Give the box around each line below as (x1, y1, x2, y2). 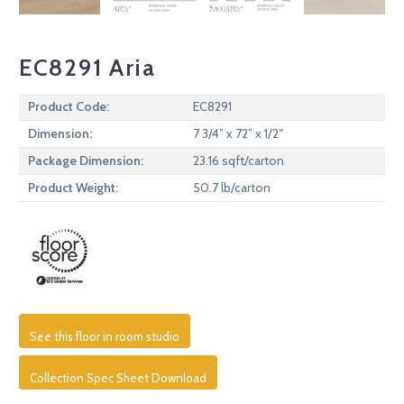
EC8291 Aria (19, 53, 156, 83)
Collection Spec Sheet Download (30, 371, 207, 386)
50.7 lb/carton (193, 179, 271, 197)
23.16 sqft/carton (193, 152, 284, 170)
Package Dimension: (28, 152, 143, 170)
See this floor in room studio (30, 329, 179, 344)
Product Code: (28, 98, 109, 115)
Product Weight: (28, 179, 118, 197)
